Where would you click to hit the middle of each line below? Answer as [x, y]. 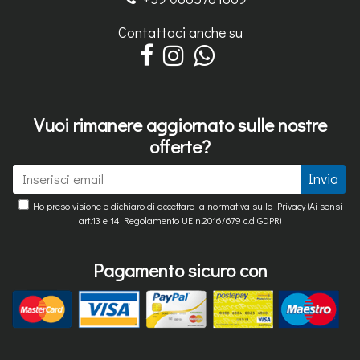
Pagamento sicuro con [180, 270]
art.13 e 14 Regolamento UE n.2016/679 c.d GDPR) [180, 220]
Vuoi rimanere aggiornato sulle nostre [180, 124]
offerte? [180, 146]
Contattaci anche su [180, 32]
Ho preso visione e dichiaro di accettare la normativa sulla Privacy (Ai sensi [185, 205]
